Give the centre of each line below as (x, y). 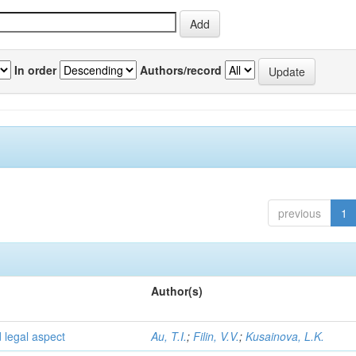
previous (299, 213)
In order (35, 70)
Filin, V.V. (217, 336)
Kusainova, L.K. (285, 336)
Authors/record (181, 70)
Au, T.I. (169, 336)
